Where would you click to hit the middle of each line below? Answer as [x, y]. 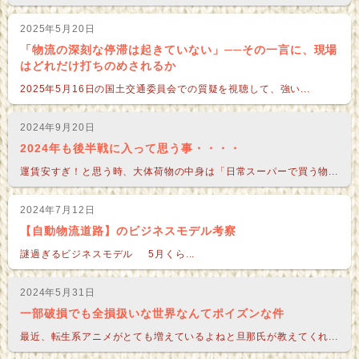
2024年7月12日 [58, 210]
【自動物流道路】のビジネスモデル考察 [128, 231]
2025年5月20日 [58, 29]
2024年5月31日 [58, 293]
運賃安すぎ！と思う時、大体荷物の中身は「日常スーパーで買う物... [179, 172]
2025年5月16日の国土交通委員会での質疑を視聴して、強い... [165, 89]
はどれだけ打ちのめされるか [98, 66]
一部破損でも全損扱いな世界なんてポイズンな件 [152, 314]
